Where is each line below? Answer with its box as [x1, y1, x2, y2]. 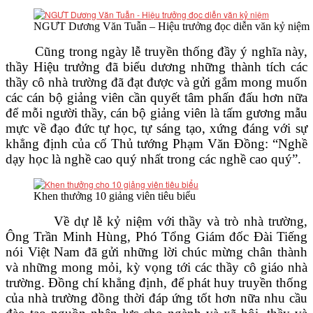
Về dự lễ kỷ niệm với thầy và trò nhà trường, [6, 214, 307, 228]
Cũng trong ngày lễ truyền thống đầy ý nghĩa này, [6, 44, 307, 59]
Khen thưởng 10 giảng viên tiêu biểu [34, 190, 196, 202]
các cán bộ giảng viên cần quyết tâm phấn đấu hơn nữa [6, 90, 307, 105]
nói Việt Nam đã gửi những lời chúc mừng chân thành [6, 245, 307, 259]
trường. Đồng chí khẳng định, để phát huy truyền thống [6, 275, 307, 290]
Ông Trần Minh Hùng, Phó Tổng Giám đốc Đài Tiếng [6, 229, 307, 244]
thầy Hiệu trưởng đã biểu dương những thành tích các [6, 59, 307, 74]
